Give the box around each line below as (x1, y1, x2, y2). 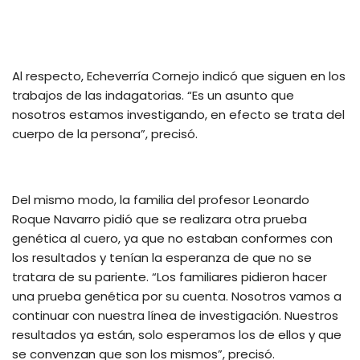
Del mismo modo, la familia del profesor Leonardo (12, 191, 309, 209)
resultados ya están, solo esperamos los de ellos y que (12, 326, 342, 344)
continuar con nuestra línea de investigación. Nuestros (12, 307, 338, 325)
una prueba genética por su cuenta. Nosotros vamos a (12, 288, 342, 305)
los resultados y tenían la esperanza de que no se (12, 249, 312, 267)
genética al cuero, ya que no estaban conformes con (12, 230, 333, 247)
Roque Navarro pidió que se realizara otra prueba (12, 211, 307, 228)
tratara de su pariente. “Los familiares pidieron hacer (12, 268, 327, 286)
